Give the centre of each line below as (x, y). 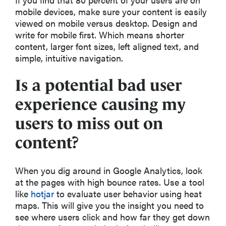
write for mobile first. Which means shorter (100, 34)
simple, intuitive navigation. (69, 58)
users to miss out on (89, 123)
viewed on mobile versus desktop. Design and (106, 23)
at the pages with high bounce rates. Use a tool (110, 182)
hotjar (42, 193)
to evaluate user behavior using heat (128, 193)
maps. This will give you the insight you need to (109, 205)
